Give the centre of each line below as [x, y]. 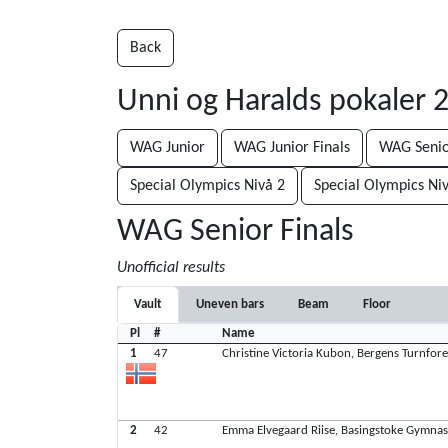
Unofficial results [171, 268]
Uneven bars [230, 304]
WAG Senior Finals [235, 232]
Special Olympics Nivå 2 [207, 186]
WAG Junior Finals [292, 148]
